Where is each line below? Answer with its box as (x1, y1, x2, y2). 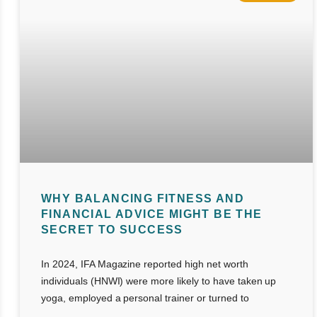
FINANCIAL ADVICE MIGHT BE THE (40, 208, 263, 221)
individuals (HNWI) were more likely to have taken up (40, 275, 277, 287)
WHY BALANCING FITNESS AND (40, 192, 244, 205)
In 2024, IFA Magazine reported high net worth (40, 258, 248, 270)
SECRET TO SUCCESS (40, 224, 183, 236)
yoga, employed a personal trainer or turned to (40, 292, 249, 304)
